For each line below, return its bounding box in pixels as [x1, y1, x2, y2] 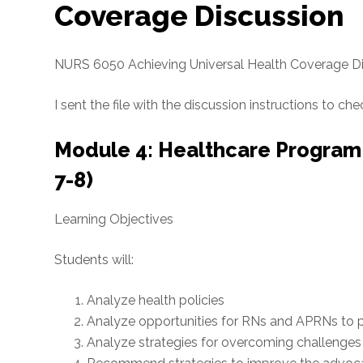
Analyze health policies [87, 293, 225, 308]
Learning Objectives [54, 211, 174, 227]
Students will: [54, 252, 135, 267]
